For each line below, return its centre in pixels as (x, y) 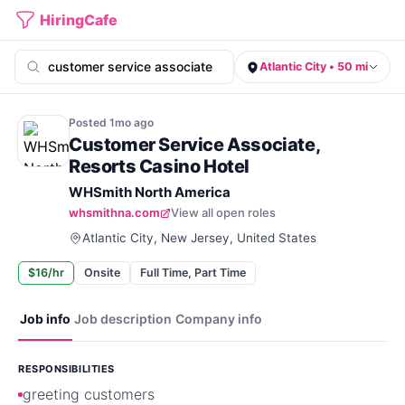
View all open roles (223, 212)
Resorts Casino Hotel (160, 166)
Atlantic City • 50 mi (314, 66)
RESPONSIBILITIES (66, 369)
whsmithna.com (114, 212)
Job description (123, 319)
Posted (89, 122)
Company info (219, 319)
